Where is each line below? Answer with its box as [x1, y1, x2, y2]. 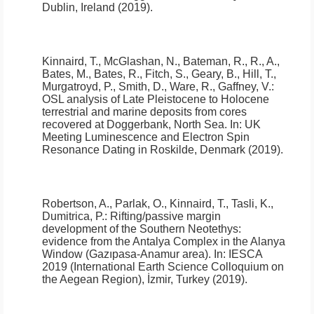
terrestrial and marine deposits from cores [42, 106, 247, 118]
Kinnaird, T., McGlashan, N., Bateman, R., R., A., [42, 55, 280, 68]
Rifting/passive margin [110, 210, 221, 223]
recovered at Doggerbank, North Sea [42, 118, 224, 131]
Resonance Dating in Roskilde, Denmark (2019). [42, 144, 283, 156]
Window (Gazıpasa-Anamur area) [42, 248, 208, 261]
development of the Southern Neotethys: [42, 223, 241, 235]
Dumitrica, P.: [42, 210, 110, 223]
